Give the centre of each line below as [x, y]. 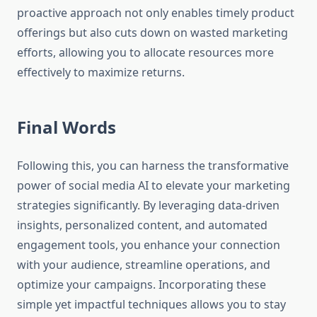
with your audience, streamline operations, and [144, 265]
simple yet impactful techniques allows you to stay [151, 305]
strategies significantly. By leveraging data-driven [148, 206]
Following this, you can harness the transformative [153, 166]
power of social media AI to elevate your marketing [154, 186]
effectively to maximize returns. [101, 73]
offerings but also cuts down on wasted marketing [152, 33]
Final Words [67, 127]
